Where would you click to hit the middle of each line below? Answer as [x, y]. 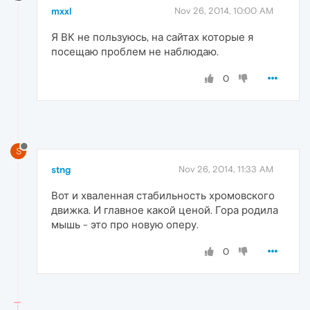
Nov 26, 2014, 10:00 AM [224, 11]
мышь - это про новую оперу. [125, 225]
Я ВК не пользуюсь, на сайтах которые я [152, 37]
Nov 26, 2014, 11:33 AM [226, 170]
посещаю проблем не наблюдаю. [135, 52]
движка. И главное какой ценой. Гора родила [165, 210]
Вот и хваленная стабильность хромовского [163, 196]
